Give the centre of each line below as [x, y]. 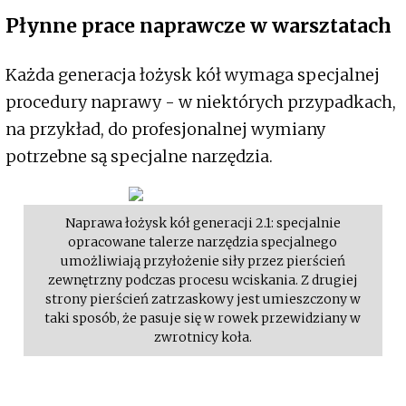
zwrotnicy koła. [203, 338]
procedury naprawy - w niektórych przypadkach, [201, 102]
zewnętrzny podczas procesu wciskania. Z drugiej [203, 280]
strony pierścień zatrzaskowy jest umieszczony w [203, 300]
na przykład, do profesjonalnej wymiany [165, 130]
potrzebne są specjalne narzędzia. [141, 157]
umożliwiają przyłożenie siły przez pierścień [203, 261]
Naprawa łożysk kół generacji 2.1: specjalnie [203, 223]
